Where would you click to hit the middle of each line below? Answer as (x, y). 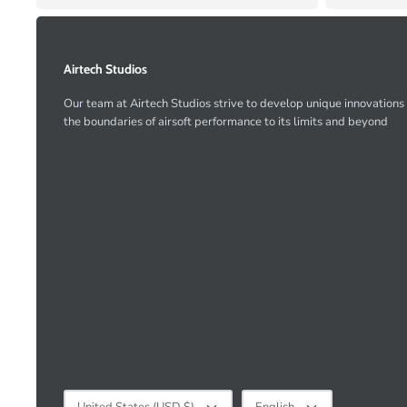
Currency (82, 395)
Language (263, 395)
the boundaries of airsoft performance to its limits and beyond (226, 121)
